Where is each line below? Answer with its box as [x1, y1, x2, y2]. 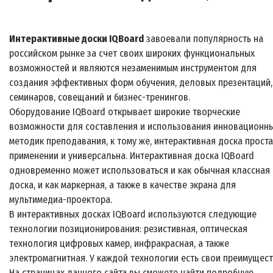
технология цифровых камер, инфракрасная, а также [9, 238, 229, 250]
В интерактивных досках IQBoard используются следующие [9, 208, 257, 221]
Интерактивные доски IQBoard [9, 33, 144, 45]
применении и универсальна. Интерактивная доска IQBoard [9, 150, 254, 162]
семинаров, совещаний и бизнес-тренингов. [9, 91, 193, 104]
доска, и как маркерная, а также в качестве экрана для [9, 179, 236, 191]
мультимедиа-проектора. [9, 194, 115, 206]
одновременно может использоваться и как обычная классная [9, 165, 270, 177]
